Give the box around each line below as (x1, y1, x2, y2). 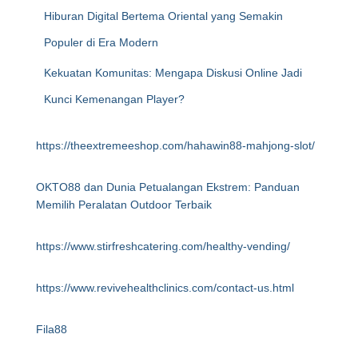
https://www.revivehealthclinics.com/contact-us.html (36, 281, 294, 294)
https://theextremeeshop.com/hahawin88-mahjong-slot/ (36, 139, 315, 152)
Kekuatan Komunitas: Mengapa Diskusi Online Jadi (44, 66, 302, 79)
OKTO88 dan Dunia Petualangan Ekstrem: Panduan (36, 181, 300, 193)
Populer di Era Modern (44, 36, 158, 49)
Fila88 (36, 323, 67, 336)
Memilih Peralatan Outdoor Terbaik (36, 198, 212, 211)
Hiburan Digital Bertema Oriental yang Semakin (44, 10, 283, 22)
